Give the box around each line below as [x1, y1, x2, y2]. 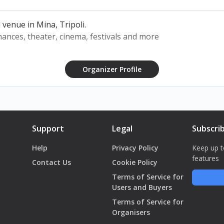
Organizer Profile [82, 64, 141, 74]
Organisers [111, 207, 150, 217]
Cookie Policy [111, 157, 157, 167]
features [191, 153, 219, 163]
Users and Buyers [111, 182, 172, 192]
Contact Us [31, 157, 71, 167]
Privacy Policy [111, 143, 158, 152]
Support [31, 123, 64, 134]
